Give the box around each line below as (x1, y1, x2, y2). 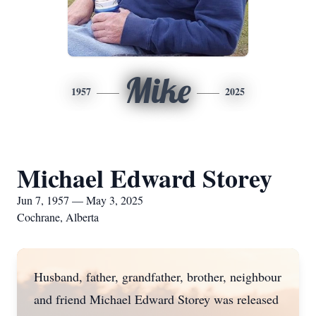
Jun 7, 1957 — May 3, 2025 (17, 193, 143, 207)
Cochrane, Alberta (17, 209, 99, 224)
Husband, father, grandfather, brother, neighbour (34, 268, 281, 285)
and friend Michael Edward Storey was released (34, 291, 279, 308)
